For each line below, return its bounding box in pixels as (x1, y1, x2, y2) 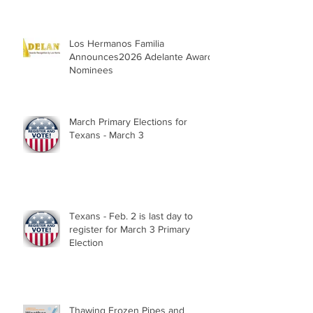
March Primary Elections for (69, 116, 187, 127)
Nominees (69, 64, 113, 75)
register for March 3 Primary (69, 224, 190, 235)
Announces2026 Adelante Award (69, 51, 213, 62)
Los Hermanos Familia (69, 38, 164, 49)
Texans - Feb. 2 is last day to (69, 210, 193, 221)
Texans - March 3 (69, 129, 144, 140)
